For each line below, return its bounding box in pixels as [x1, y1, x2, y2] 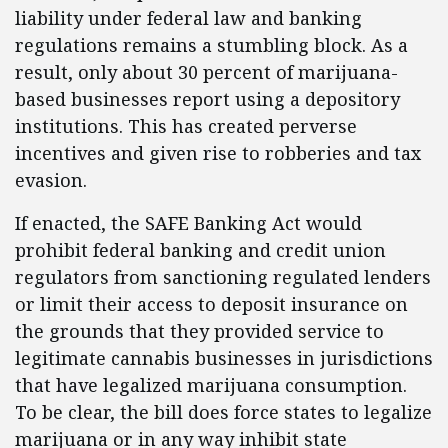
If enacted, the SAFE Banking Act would [15, 211, 362, 235]
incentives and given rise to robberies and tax [15, 141, 421, 165]
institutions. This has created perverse [15, 114, 357, 138]
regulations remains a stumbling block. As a [15, 33, 408, 57]
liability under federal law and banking [15, 6, 362, 30]
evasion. [15, 168, 87, 192]
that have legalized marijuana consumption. [15, 373, 407, 397]
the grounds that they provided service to [15, 319, 384, 343]
